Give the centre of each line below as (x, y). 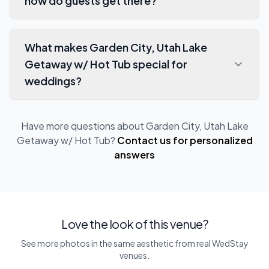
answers (134, 155)
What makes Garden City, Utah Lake (116, 47)
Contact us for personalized (185, 141)
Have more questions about (83, 126)
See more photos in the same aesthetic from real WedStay (134, 243)
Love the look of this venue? (134, 224)
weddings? (53, 81)
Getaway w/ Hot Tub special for (106, 64)
